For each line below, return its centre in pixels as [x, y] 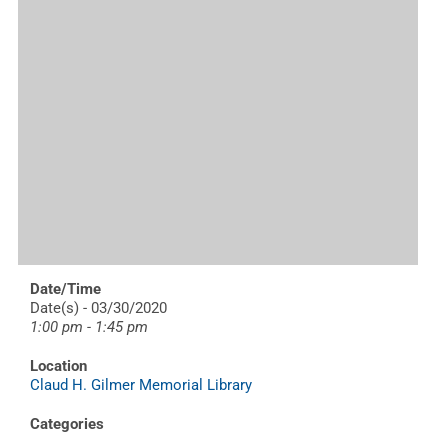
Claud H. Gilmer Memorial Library [141, 384]
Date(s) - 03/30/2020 [98, 307]
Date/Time [65, 288]
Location [58, 365]
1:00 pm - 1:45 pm [89, 326]
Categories [67, 423]
